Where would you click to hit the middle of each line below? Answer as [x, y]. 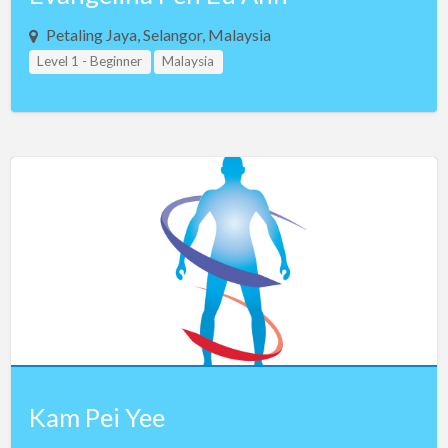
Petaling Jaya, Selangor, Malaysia [158, 35]
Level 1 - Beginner [90, 61]
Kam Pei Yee [96, 417]
